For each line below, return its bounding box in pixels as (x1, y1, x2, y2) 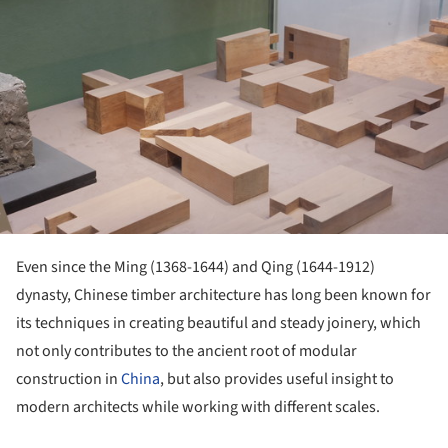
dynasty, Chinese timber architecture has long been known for (16, 284, 431, 307)
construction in (16, 368, 121, 391)
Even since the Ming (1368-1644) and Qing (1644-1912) (16, 256, 375, 279)
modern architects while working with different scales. (16, 396, 380, 419)
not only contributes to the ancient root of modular (16, 340, 357, 363)
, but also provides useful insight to (160, 368, 394, 391)
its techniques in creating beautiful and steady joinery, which (16, 312, 421, 335)
